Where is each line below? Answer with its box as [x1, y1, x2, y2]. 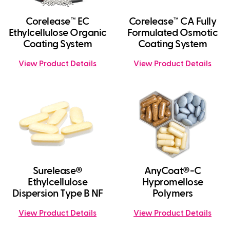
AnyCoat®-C [144, 166, 201, 177]
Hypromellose [142, 177, 203, 188]
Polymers [152, 188, 193, 199]
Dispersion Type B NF [12, 188, 103, 199]
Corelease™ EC [26, 16, 89, 27]
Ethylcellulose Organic [8, 28, 107, 39]
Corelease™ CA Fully [128, 16, 217, 27]
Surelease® [32, 166, 83, 177]
